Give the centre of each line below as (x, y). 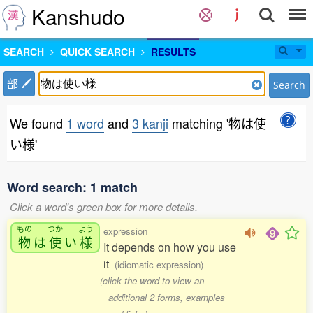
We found (38, 123)
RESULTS (173, 52)
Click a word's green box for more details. (104, 206)
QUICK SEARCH (97, 52)
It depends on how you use (170, 247)
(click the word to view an (152, 281)
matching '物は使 (217, 123)
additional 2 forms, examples (166, 297)
